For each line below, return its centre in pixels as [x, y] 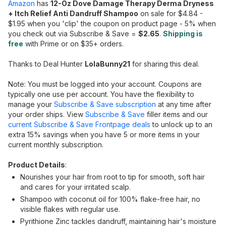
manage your [31, 104]
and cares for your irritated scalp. [75, 187]
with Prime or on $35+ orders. [73, 44]
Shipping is [183, 34]
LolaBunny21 [107, 64]
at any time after [184, 104]
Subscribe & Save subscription [105, 104]
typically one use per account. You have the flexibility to [101, 94]
